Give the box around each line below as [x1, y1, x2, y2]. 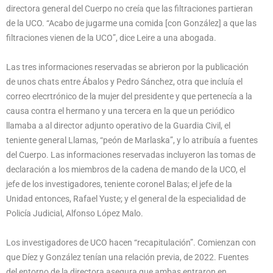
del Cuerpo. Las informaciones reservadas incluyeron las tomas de [6, 149, 255, 160]
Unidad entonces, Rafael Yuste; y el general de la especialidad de [6, 193, 246, 204]
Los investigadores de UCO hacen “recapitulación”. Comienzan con [6, 237, 256, 247]
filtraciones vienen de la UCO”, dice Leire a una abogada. [6, 32, 216, 43]
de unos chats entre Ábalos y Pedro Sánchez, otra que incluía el [6, 76, 243, 87]
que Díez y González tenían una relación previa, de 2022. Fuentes [6, 252, 249, 262]
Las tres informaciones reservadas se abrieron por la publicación [6, 62, 249, 72]
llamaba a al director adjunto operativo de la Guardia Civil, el [6, 120, 230, 130]
